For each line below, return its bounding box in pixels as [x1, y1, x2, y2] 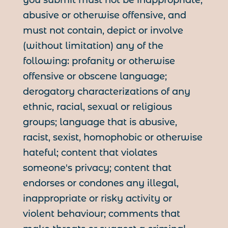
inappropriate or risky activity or [22, 193, 172, 205]
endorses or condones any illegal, [22, 178, 179, 189]
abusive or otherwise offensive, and [22, 10, 186, 21]
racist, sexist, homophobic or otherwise [22, 132, 203, 144]
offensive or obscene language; [22, 71, 167, 82]
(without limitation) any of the [22, 40, 163, 52]
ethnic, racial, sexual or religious [22, 101, 172, 113]
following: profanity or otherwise [22, 55, 175, 67]
